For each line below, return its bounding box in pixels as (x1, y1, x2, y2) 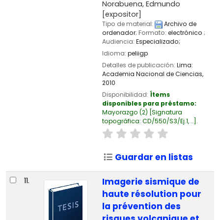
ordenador (102, 28, 136, 37)
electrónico (167, 28, 204, 37)
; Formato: (135, 28, 168, 37)
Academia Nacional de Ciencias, (102, 70, 203, 79)
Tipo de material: (102, 19, 155, 28)
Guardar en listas (113, 151, 193, 164)
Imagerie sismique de (102, 175, 199, 188)
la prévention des (102, 200, 181, 212)
